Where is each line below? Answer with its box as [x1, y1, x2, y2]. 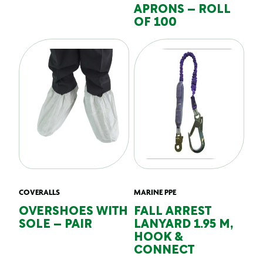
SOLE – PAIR [19, 220, 92, 230]
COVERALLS [19, 187, 60, 197]
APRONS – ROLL [134, 5, 231, 15]
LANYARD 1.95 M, [134, 220, 233, 230]
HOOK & [134, 232, 183, 243]
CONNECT [134, 245, 194, 256]
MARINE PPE [134, 187, 176, 197]
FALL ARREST [134, 207, 211, 217]
